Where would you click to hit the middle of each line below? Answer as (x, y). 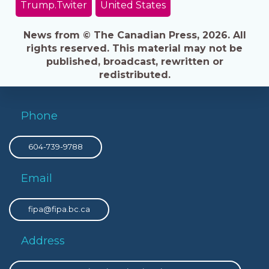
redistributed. (134, 74)
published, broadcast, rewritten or (134, 61)
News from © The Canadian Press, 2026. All (134, 35)
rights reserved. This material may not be (134, 48)
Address (43, 241)
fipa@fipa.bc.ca (59, 209)
